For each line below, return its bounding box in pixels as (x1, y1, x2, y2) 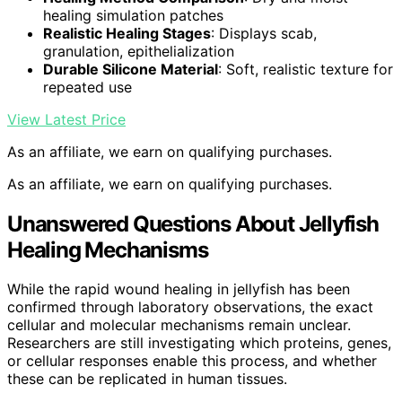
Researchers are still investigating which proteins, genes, (7, 334, 391, 353)
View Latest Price (7, 109, 126, 128)
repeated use (43, 77, 132, 96)
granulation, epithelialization (43, 41, 234, 60)
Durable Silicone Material (43, 59, 218, 78)
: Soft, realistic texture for (218, 59, 393, 78)
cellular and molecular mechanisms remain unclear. (7, 316, 351, 335)
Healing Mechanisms (7, 236, 208, 263)
